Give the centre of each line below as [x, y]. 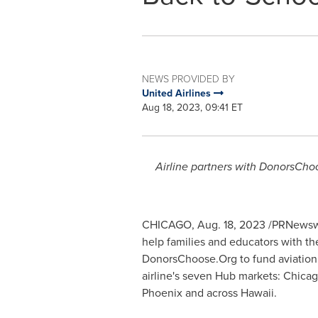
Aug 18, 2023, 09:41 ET [192, 107]
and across [211, 292]
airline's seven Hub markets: [212, 275]
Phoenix [162, 292]
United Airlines [177, 93]
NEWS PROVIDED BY [188, 78]
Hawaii [257, 292]
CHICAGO [166, 224]
